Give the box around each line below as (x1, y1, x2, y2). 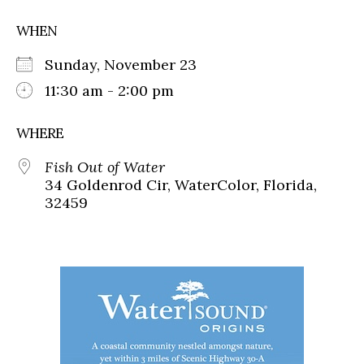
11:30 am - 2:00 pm (45, 80, 174, 100)
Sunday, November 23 (45, 54, 213, 74)
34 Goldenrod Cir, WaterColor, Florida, (45, 175, 317, 194)
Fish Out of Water (45, 157, 165, 176)
